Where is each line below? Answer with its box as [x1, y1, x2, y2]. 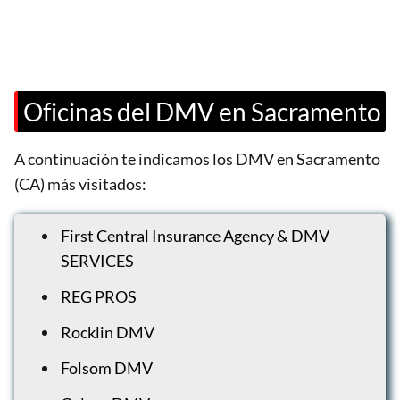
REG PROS [61, 287, 137, 306]
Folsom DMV [61, 358, 153, 378]
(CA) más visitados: [14, 174, 146, 194]
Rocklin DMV [61, 322, 154, 342]
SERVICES [61, 251, 134, 271]
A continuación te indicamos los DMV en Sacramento [14, 149, 380, 169]
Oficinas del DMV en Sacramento [22, 96, 381, 127]
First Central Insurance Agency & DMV [61, 226, 329, 246]
